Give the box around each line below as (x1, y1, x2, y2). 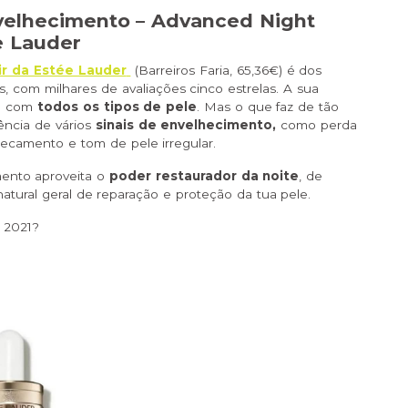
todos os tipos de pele (37, 99, 198, 115)
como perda (276, 117, 358, 133)
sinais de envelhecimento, (95, 117, 277, 133)
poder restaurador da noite (109, 168, 300, 184)
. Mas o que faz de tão (197, 99, 340, 115)
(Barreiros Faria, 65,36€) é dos (130, 63, 322, 78)
